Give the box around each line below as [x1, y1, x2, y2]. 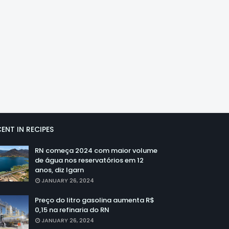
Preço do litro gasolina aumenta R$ [35, 195, 154, 205]
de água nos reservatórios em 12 [35, 155, 144, 166]
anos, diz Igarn [35, 165, 84, 175]
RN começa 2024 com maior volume [35, 146, 157, 156]
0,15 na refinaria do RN [35, 205, 109, 215]
